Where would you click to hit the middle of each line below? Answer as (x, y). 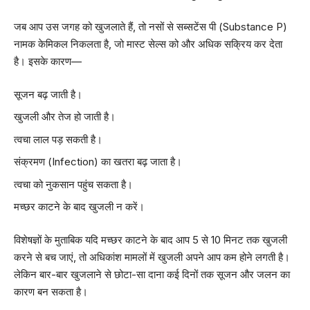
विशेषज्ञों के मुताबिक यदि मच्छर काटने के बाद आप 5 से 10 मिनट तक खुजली (151, 239)
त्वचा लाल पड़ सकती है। (58, 139)
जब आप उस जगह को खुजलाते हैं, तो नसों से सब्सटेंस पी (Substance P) (151, 27)
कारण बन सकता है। (51, 291)
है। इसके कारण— (48, 61)
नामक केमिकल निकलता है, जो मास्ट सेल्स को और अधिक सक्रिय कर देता (148, 44)
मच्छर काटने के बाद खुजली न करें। (79, 207)
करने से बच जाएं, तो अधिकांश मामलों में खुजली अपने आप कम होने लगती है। (152, 257)
